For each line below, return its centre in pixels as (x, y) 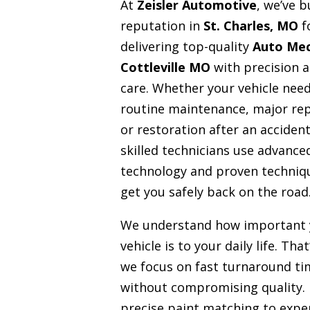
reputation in (162, 26)
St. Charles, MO (250, 26)
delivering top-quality (186, 47)
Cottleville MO (165, 67)
